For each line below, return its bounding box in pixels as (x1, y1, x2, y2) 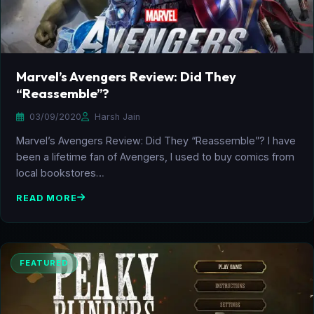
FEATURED (20, 257, 69, 268)
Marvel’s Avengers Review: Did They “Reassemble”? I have (16, 134, 296, 146)
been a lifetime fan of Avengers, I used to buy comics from (16, 150, 294, 163)
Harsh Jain (92, 111, 140, 122)
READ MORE (16, 192, 77, 203)
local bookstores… (16, 166, 104, 179)
